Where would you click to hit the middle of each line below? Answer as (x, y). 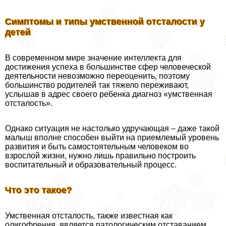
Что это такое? (39, 190)
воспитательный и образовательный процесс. (91, 165)
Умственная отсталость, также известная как (89, 216)
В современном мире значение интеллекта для (93, 58)
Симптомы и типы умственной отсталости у (105, 22)
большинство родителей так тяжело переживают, (97, 85)
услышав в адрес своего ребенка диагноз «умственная (109, 94)
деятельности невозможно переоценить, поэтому (97, 76)
